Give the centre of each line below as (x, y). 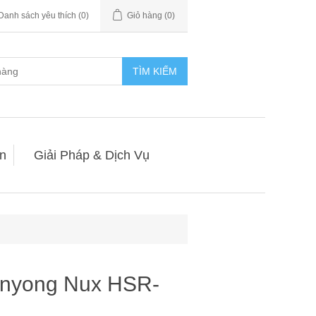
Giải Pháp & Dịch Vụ (92, 155)
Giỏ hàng (145, 16)
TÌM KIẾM (155, 71)
